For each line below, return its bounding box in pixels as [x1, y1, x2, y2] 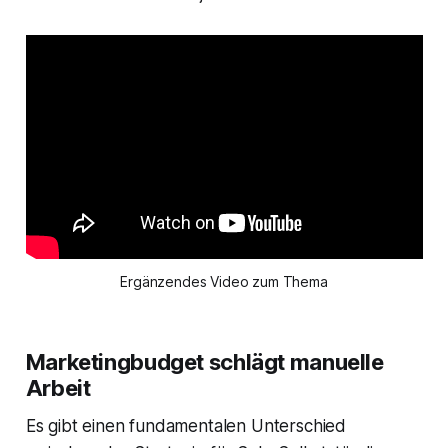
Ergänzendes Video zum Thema [120, 273, 328, 291]
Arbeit [25, 375, 91, 402]
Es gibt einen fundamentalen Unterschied [25, 416, 347, 437]
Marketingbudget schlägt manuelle [25, 349, 384, 376]
